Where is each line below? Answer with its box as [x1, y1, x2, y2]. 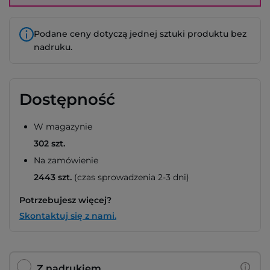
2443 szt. [34, 172, 72, 183]
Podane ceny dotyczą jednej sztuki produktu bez [34, 28, 246, 39]
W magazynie [34, 121, 92, 132]
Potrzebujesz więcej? [19, 195, 111, 206]
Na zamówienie [34, 155, 98, 166]
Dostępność [19, 90, 115, 109]
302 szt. [34, 138, 65, 149]
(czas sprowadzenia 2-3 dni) [72, 172, 189, 183]
